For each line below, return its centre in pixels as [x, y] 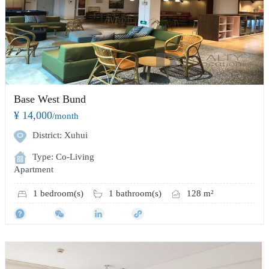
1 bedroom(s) [59, 193]
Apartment [34, 169]
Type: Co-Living [64, 156]
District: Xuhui [60, 135]
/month [66, 116]
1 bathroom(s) [135, 193]
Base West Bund [50, 99]
